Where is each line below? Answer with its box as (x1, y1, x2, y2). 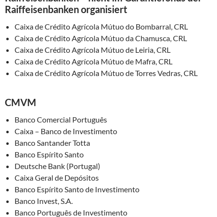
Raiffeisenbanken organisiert (5, 3, 127, 15)
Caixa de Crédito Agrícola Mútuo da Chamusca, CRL (15, 33, 187, 43)
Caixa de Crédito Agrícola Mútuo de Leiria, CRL (15, 45, 170, 55)
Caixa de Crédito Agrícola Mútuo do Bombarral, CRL (15, 22, 188, 31)
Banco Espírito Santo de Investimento (15, 185, 139, 194)
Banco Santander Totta (15, 138, 90, 148)
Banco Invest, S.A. (15, 196, 73, 206)
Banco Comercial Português (15, 115, 107, 124)
